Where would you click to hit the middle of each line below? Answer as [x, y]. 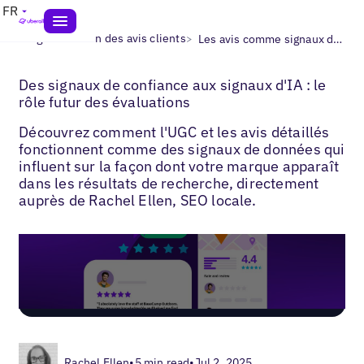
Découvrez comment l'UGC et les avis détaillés [174, 132]
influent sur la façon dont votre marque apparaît [179, 166]
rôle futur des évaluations [104, 102]
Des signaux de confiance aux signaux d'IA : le [173, 84]
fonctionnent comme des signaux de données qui [182, 149]
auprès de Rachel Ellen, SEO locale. [138, 200]
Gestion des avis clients [123, 38]
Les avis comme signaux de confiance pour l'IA [338, 39]
